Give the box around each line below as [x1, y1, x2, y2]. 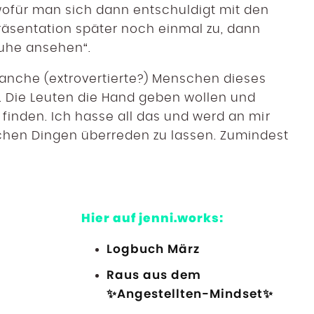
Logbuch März [107, 240, 200, 257]
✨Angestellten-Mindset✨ [107, 285, 274, 302]
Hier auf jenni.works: [81, 209, 224, 226]
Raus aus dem [107, 266, 202, 283]
